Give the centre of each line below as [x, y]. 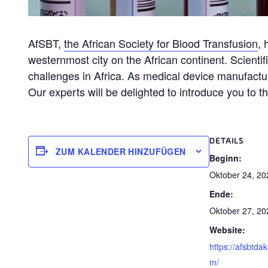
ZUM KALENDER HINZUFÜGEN [121, 152]
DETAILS [226, 141]
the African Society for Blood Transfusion [161, 43]
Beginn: [225, 158]
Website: [227, 230]
